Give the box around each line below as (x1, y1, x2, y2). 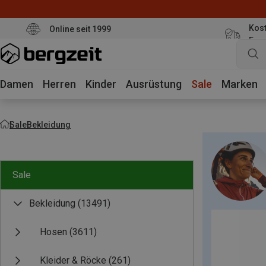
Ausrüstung (126, 78, 182, 90)
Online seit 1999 (49, 24, 111, 34)
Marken (221, 78, 258, 90)
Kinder (85, 78, 116, 90)
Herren (43, 78, 76, 90)
